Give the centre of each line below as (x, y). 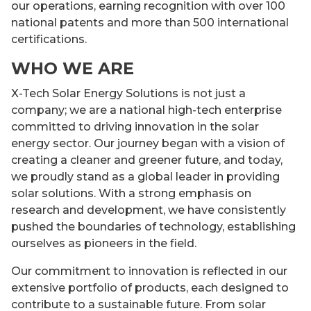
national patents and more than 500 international (150, 23)
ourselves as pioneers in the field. (104, 244)
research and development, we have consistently (149, 210)
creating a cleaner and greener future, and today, (147, 160)
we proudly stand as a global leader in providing (145, 177)
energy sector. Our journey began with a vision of (148, 144)
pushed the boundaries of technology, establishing (153, 227)
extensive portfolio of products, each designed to (150, 288)
